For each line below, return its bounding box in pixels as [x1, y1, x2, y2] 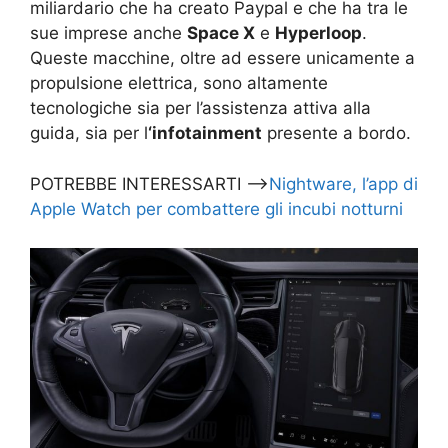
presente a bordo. [262, 123, 411, 144]
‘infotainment [148, 123, 262, 144]
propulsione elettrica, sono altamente [30, 73, 328, 94]
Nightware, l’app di [269, 173, 418, 194]
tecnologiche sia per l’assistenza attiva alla [30, 98, 371, 119]
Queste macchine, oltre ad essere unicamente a [30, 48, 415, 69]
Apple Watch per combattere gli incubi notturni [30, 198, 403, 219]
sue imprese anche [30, 23, 187, 44]
